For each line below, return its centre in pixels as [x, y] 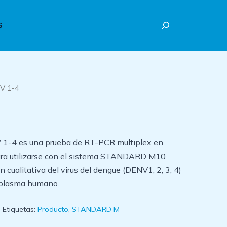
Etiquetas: [20, 209]
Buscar [157, 18]
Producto [53, 209]
